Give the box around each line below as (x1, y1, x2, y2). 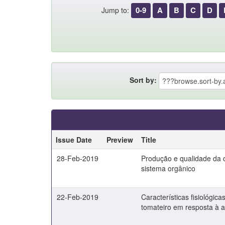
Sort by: (129, 74, 157, 85)
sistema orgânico (141, 163, 195, 173)
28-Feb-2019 (57, 153, 98, 163)
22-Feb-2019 (57, 192, 98, 202)
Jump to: (101, 5, 129, 15)
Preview (106, 135, 133, 145)
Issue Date (56, 135, 92, 145)
